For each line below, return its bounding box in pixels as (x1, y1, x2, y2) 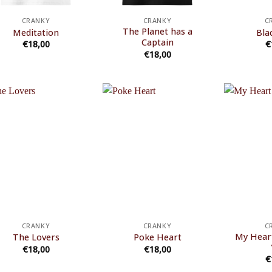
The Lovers (12, 231, 59, 243)
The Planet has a (122, 25, 192, 38)
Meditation (13, 26, 59, 38)
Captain (141, 36, 174, 49)
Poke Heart (133, 231, 182, 243)
